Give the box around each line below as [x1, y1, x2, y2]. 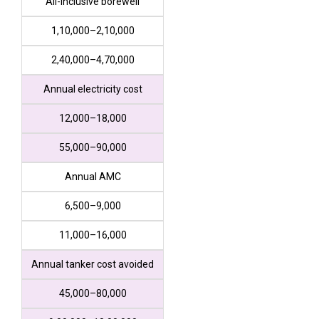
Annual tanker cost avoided [31, 258, 154, 271]
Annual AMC [64, 171, 121, 183]
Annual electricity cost [43, 83, 142, 95]
